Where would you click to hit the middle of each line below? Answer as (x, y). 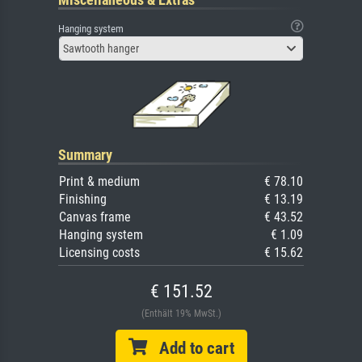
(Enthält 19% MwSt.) (181, 313)
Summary (85, 154)
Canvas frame (95, 217)
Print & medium (99, 181)
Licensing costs (99, 252)
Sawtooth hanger (101, 48)
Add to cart (190, 348)
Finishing (83, 199)
